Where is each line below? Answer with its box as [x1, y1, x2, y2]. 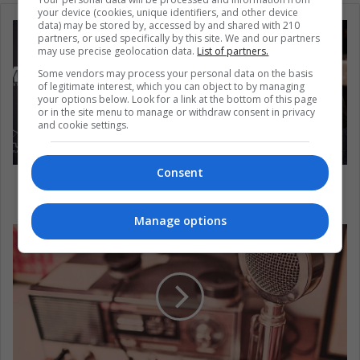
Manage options [133, 213, 227, 229]
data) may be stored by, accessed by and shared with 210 [38, 18, 301, 32]
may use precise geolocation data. [38, 43, 198, 58]
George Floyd [135, 190, 225, 209]
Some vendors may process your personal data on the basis [38, 66, 313, 80]
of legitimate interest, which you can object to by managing [38, 79, 305, 93]
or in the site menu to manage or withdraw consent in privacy [38, 104, 316, 119]
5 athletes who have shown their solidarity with [24, 172, 336, 191]
